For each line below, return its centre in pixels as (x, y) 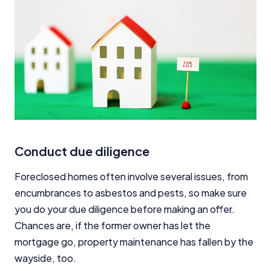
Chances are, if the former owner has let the (113, 225)
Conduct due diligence (82, 151)
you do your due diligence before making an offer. (125, 209)
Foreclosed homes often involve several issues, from (131, 176)
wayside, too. (45, 258)
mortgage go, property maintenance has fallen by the (134, 241)
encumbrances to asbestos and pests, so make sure (131, 192)
